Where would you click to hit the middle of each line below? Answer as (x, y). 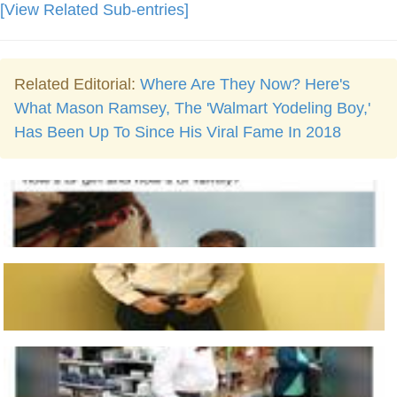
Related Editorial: (77, 85)
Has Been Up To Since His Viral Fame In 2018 (178, 132)
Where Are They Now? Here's (245, 85)
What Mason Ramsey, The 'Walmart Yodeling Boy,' (192, 109)
